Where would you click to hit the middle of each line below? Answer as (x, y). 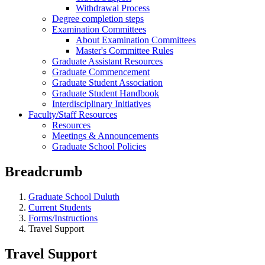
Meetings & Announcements (105, 136)
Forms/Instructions (63, 218)
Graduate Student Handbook (106, 93)
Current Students (60, 207)
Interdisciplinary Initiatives (101, 104)
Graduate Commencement (101, 72)
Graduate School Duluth (74, 196)
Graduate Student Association (107, 83)
